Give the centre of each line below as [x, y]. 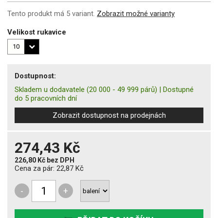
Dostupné [178, 89]
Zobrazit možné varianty [136, 13]
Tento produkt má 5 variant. [52, 13]
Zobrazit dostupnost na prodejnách [109, 115]
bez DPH [61, 160]
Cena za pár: [36, 168]
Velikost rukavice [37, 32]
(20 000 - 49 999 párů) [122, 89]
